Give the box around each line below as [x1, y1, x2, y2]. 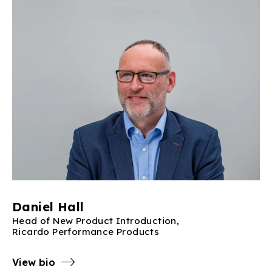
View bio [12, 256, 55, 268]
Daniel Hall [12, 199, 84, 214]
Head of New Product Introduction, [12, 214, 180, 226]
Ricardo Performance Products [12, 225, 160, 237]
